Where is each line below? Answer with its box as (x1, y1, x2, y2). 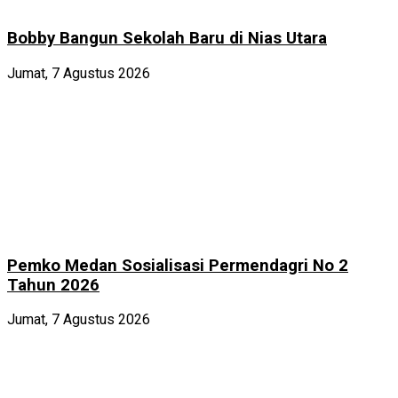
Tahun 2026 (7, 275, 99, 295)
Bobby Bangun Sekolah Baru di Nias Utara (7, 28, 327, 49)
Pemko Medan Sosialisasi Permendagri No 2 (7, 255, 348, 275)
